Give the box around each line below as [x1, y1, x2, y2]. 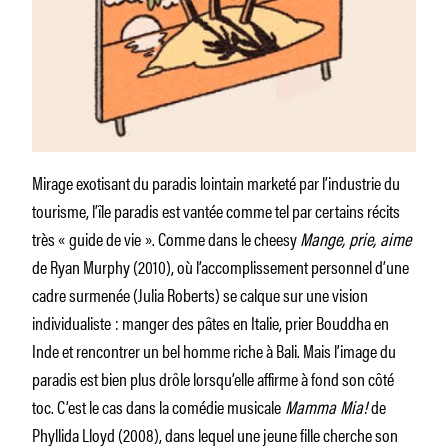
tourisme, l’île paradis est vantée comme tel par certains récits [32, 196, 400, 223]
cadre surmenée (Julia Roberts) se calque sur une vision [32, 280, 368, 307]
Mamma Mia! [281, 392, 371, 419]
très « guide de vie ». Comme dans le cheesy [32, 224, 300, 251]
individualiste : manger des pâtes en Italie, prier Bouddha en [32, 308, 389, 335]
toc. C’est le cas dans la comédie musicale [32, 392, 281, 419]
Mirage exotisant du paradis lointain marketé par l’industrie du [32, 168, 400, 195]
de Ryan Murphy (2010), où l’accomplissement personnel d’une [32, 252, 409, 279]
